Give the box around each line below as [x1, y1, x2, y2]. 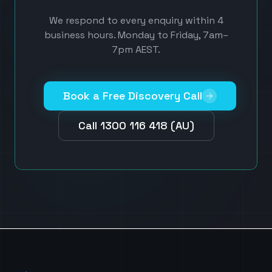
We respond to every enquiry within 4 [49, 14, 223, 27]
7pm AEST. [112, 43, 160, 56]
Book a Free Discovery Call [63, 89, 202, 103]
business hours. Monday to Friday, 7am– [44, 29, 228, 41]
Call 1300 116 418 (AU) [78, 118, 194, 132]
